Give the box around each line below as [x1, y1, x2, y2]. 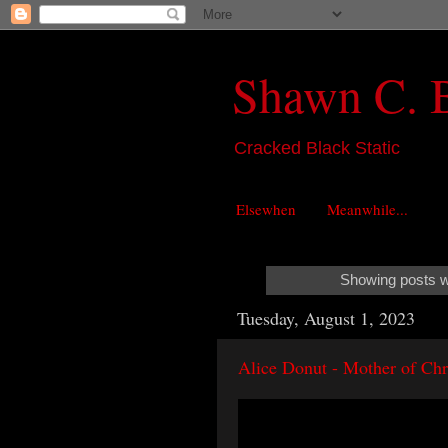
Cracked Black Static [234, 138, 400, 158]
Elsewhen [235, 199, 296, 220]
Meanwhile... [326, 199, 408, 220]
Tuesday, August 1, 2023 [237, 306, 415, 331]
